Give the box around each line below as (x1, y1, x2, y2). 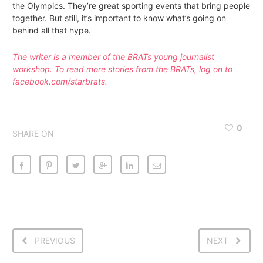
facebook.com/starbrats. (12, 76, 107, 86)
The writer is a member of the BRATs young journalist (12, 51, 214, 62)
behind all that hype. (12, 25, 91, 35)
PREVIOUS (35, 235, 75, 245)
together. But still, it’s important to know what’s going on (12, 12, 226, 23)
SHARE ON (12, 128, 54, 139)
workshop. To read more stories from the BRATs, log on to (12, 63, 232, 74)
